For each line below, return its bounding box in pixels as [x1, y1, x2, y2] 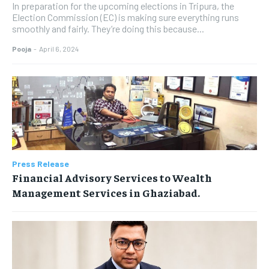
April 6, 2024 [39, 44, 79, 53]
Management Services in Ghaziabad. [12, 185, 200, 199]
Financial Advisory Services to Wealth [12, 170, 212, 184]
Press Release [12, 158, 69, 169]
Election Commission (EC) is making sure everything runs [12, 11, 239, 23]
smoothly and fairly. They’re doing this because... [12, 23, 204, 35]
